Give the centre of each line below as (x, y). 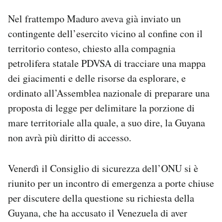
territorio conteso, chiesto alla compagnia (92, 48)
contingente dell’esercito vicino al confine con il (105, 33)
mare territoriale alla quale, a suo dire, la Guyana (107, 122)
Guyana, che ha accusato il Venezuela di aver (98, 213)
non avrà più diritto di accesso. (70, 137)
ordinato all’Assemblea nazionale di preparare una (109, 93)
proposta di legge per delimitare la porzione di (101, 108)
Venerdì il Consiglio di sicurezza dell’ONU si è (103, 168)
